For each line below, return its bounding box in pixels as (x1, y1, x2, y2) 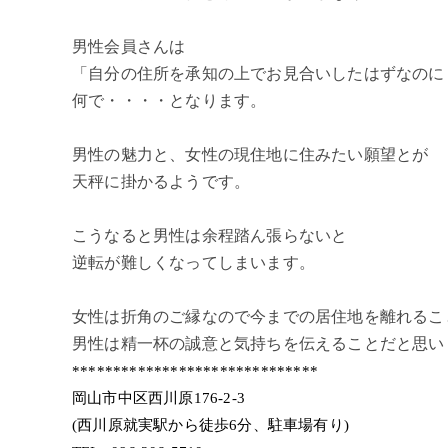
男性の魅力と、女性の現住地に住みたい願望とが (72, 146, 429, 164)
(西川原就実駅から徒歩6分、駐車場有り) (72, 416, 349, 434)
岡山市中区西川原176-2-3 (72, 389, 261, 407)
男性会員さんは (72, 38, 186, 56)
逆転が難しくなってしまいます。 (72, 254, 315, 272)
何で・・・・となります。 (72, 92, 267, 110)
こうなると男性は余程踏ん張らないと (72, 227, 348, 245)
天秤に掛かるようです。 (72, 173, 251, 191)
